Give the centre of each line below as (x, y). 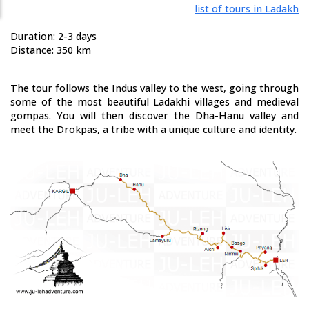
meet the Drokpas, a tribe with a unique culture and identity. (153, 129)
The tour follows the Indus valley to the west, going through (154, 88)
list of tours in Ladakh (247, 9)
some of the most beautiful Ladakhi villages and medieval (154, 102)
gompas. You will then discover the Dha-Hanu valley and (154, 116)
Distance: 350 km (51, 50)
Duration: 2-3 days (53, 36)
